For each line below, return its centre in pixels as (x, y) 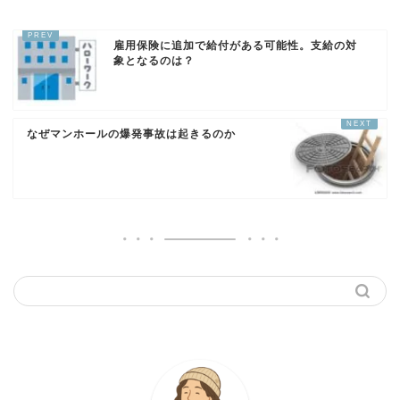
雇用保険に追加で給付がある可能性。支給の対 (235, 45)
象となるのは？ (154, 60)
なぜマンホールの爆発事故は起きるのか (131, 133)
